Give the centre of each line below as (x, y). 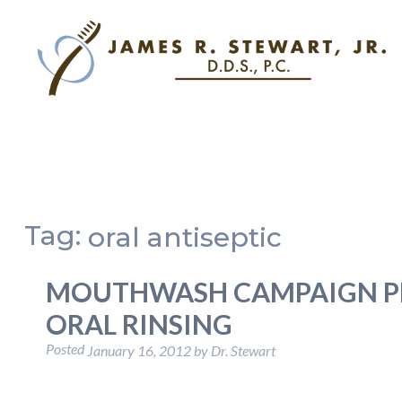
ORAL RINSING (139, 324)
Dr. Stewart (243, 351)
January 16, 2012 (139, 351)
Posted (66, 349)
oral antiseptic (184, 238)
